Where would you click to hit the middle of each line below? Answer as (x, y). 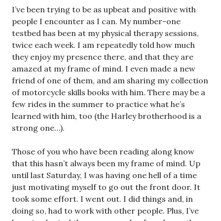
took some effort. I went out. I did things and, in (102, 199)
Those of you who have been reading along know (103, 151)
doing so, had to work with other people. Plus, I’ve (105, 210)
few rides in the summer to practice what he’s (98, 104)
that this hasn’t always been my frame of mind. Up (106, 163)
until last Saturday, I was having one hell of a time (104, 175)
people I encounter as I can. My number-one (96, 21)
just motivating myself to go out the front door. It (106, 187)
